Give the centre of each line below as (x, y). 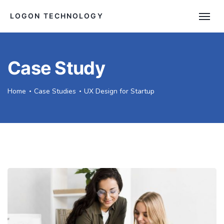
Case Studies (55, 91)
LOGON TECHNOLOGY (57, 16)
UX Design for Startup (119, 91)
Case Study (56, 68)
